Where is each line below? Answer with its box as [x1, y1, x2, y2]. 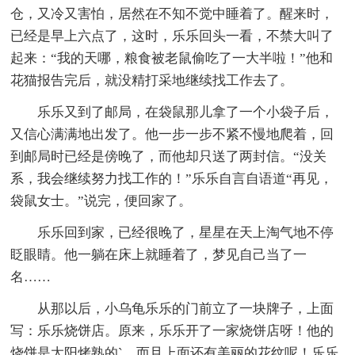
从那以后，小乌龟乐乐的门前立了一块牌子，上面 [10, 300, 334, 316]
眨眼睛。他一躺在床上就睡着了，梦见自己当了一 [10, 246, 307, 262]
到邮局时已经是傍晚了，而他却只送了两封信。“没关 [10, 148, 327, 164]
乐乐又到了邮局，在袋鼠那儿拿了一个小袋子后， [10, 104, 334, 120]
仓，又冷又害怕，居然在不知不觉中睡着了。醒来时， [10, 6, 334, 21]
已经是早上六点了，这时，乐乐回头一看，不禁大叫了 [10, 28, 334, 44]
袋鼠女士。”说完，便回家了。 [10, 193, 193, 208]
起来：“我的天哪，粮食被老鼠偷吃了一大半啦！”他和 [10, 50, 334, 66]
